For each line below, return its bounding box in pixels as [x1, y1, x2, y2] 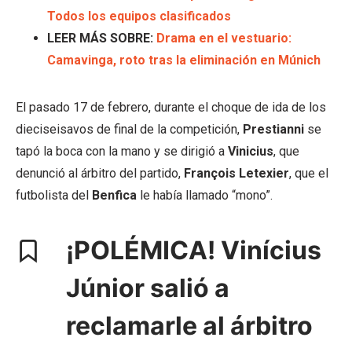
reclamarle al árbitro [66, 310, 313, 341]
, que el [289, 166, 328, 181]
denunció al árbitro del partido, [16, 166, 184, 181]
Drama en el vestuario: [156, 31, 291, 46]
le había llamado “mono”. [137, 188, 273, 203]
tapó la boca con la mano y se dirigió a [16, 144, 228, 159]
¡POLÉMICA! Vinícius [66, 235, 321, 266]
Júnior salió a [66, 273, 229, 303]
